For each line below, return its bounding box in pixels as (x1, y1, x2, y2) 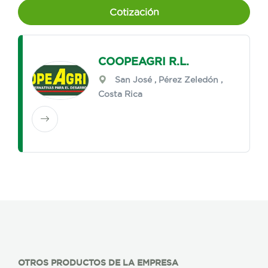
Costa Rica (98, 89, 143, 99)
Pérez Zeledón (159, 75, 219, 85)
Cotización (109, 7, 159, 18)
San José (115, 75, 153, 85)
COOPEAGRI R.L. (98, 55, 190, 68)
